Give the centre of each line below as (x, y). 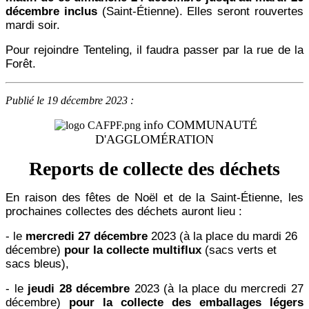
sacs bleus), (37, 264)
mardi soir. (33, 26)
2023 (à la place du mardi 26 (222, 237)
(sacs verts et (239, 250)
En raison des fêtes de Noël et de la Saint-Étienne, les (154, 198)
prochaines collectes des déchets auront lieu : (124, 212)
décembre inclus (51, 12)
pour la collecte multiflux (133, 250)
